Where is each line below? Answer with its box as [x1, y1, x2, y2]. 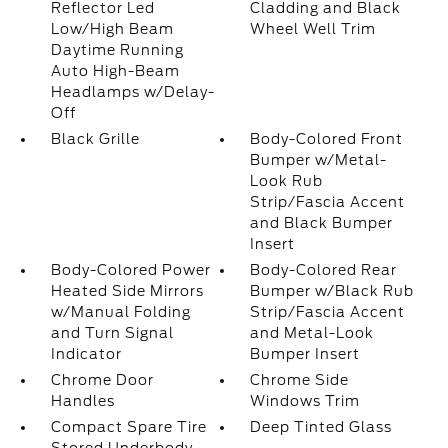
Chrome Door [50, 372, 154, 388]
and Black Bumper [250, 215, 394, 231]
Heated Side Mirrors [50, 283, 204, 299]
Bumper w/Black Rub [250, 283, 415, 299]
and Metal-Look [250, 325, 375, 341]
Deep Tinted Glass [250, 419, 393, 435]
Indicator [50, 346, 122, 362]
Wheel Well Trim [250, 21, 377, 37]
